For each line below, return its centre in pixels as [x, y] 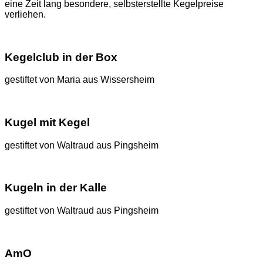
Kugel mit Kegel [47, 122]
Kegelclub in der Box [61, 57]
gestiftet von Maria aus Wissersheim [80, 80]
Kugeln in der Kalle [56, 188]
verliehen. [25, 14]
